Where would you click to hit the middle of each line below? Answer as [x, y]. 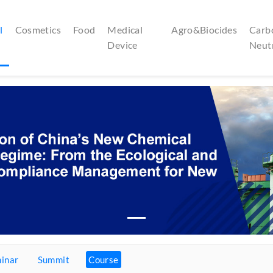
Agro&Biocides [204, 29]
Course [104, 260]
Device [122, 44]
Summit [53, 260]
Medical [125, 29]
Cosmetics [38, 29]
